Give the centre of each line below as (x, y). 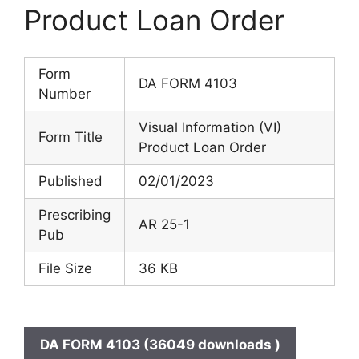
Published (71, 181)
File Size (65, 268)
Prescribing (75, 215)
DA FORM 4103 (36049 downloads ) (160, 345)
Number (65, 94)
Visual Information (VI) (210, 127)
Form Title (71, 137)
